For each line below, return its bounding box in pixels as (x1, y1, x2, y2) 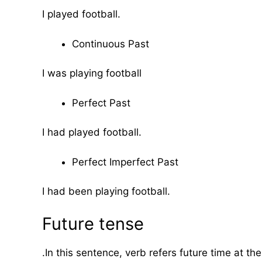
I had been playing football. (42, 185, 170, 197)
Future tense (42, 213, 144, 234)
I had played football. (42, 126, 142, 138)
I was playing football (42, 67, 142, 79)
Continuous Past (72, 37, 149, 50)
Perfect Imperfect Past (72, 156, 178, 168)
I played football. (42, 8, 120, 20)
